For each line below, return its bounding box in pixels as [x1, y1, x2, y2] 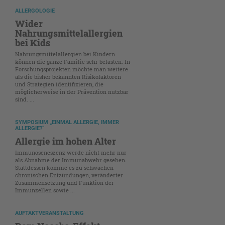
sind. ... [15, 95, 34, 103]
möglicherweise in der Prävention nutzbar [15, 87, 129, 95]
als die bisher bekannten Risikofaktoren [15, 72, 121, 80]
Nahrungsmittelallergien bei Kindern [15, 50, 115, 58]
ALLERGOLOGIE [15, 7, 55, 14]
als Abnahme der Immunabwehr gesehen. [15, 156, 127, 164]
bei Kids [15, 36, 50, 49]
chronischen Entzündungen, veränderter [15, 171, 123, 179]
